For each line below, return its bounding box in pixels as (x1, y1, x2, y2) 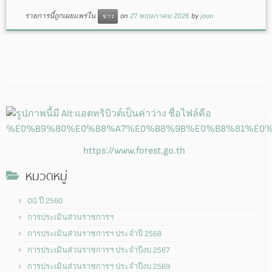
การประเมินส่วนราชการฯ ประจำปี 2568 (27, 229, 161, 239)
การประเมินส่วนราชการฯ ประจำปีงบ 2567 (27, 245, 170, 256)
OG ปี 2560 (27, 196, 63, 206)
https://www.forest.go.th (83, 145, 185, 157)
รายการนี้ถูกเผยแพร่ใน (24, 11, 97, 21)
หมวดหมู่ (25, 165, 67, 187)
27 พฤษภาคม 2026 (129, 11, 189, 21)
